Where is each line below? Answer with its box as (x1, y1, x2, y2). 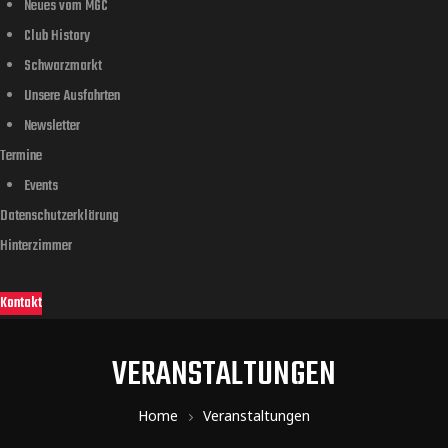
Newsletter (24, 115, 80, 139)
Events (24, 175, 58, 199)
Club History (24, 25, 90, 49)
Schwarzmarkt (24, 55, 102, 79)
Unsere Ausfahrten (24, 85, 120, 109)
